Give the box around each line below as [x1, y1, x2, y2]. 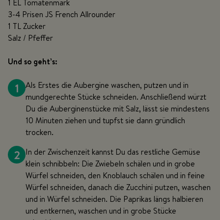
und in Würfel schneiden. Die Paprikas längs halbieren [26, 193, 203, 204]
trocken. [26, 126, 54, 137]
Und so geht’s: [8, 55, 57, 67]
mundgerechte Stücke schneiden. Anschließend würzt [26, 91, 206, 102]
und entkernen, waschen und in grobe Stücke [26, 205, 176, 216]
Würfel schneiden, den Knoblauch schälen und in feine [26, 169, 205, 181]
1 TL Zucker [8, 20, 46, 31]
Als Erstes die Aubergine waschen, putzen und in [26, 79, 189, 90]
